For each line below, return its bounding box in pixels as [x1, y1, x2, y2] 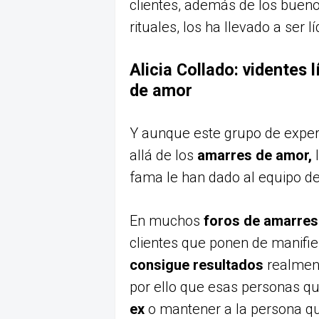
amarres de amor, [197, 147, 315, 164]
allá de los [130, 147, 197, 164]
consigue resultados [130, 256, 267, 273]
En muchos [130, 212, 204, 229]
